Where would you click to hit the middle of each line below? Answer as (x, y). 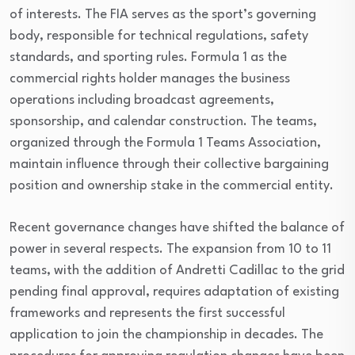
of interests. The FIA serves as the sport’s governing (163, 15)
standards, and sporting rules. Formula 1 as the (148, 57)
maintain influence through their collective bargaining (169, 164)
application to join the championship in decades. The (166, 335)
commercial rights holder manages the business (150, 79)
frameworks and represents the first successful (147, 313)
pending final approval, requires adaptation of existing (174, 292)
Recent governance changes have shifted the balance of (177, 228)
